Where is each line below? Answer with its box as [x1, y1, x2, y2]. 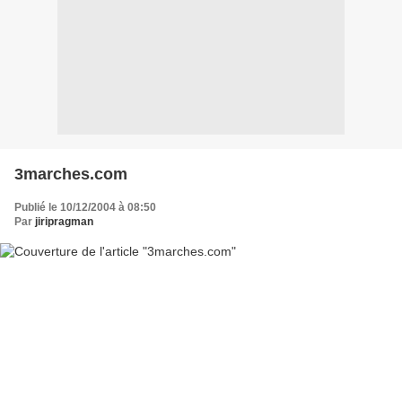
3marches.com [14, 164, 127, 183]
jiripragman [35, 214, 93, 228]
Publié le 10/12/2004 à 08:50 [14, 200, 156, 214]
